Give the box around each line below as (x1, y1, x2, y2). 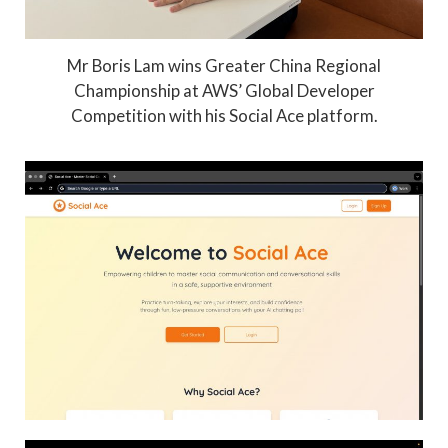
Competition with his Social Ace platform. (70, 104, 378, 126)
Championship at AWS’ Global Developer (73, 79, 375, 101)
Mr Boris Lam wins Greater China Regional (67, 54, 381, 76)
